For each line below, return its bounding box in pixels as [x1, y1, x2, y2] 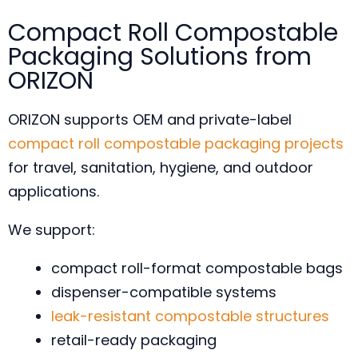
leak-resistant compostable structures [51, 306, 329, 326]
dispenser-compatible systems [51, 282, 276, 302]
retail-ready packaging [51, 330, 217, 350]
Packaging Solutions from [8, 40, 312, 74]
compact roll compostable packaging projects [8, 133, 344, 153]
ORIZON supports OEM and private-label [8, 109, 292, 129]
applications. [8, 181, 99, 201]
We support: [8, 220, 95, 240]
